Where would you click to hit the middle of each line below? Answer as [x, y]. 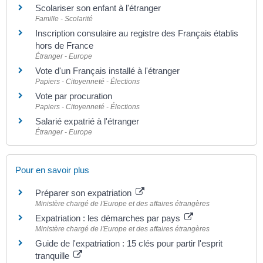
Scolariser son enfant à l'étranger [98, 8]
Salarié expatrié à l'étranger [87, 121]
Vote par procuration [74, 96]
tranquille [53, 256]
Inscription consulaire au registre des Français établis [137, 33]
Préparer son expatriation [85, 193]
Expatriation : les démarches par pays [109, 218]
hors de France [64, 45]
